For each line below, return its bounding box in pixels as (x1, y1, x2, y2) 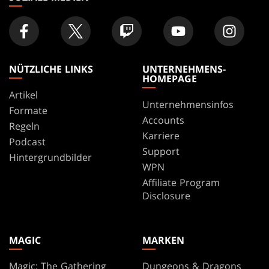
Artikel (9, 88, 38, 101)
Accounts (142, 113, 184, 127)
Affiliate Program (142, 175, 220, 189)
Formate (9, 103, 47, 117)
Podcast (9, 134, 46, 148)
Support (142, 144, 180, 158)
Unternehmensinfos (142, 97, 234, 111)
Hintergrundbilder (9, 150, 92, 164)
